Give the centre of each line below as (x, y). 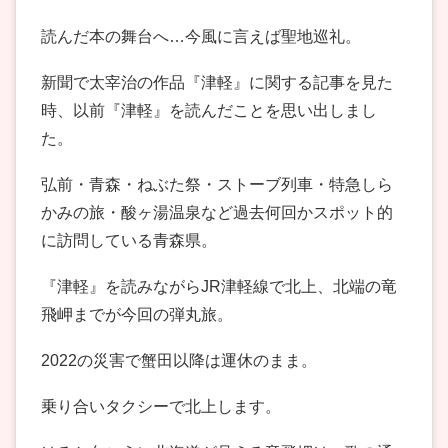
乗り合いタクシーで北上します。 (161, 407)
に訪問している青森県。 (129, 241)
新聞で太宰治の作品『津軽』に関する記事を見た (217, 83)
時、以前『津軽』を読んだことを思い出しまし (209, 111)
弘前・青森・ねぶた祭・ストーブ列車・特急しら (217, 185)
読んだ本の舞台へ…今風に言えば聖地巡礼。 (201, 37)
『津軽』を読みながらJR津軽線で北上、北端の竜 (219, 287)
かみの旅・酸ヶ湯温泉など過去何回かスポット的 (217, 213)
